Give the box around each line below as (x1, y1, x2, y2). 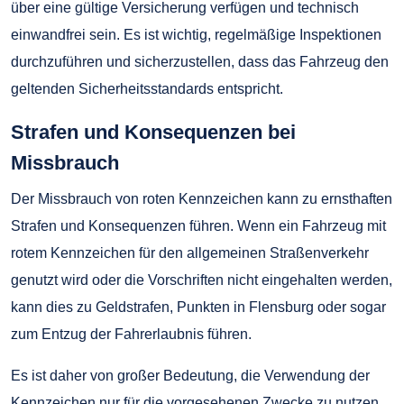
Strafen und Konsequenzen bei (11, 120, 296, 143)
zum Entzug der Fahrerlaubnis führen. (11, 326, 252, 342)
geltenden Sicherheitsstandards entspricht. (11, 80, 283, 96)
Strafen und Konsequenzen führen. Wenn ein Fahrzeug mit (11, 217, 386, 234)
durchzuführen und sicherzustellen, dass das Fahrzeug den (11, 53, 389, 69)
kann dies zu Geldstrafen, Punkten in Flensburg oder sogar (11, 298, 386, 315)
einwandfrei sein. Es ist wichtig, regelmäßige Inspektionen (11, 26, 381, 42)
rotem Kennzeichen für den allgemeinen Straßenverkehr (11, 244, 369, 261)
